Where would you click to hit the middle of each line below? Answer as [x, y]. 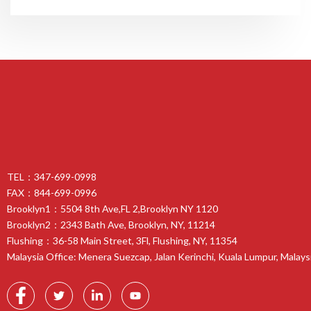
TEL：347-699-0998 [52, 177]
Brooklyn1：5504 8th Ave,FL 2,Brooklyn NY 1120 [112, 209]
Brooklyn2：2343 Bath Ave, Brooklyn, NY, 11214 [111, 225]
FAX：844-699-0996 [52, 193]
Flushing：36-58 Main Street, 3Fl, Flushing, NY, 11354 [122, 241]
